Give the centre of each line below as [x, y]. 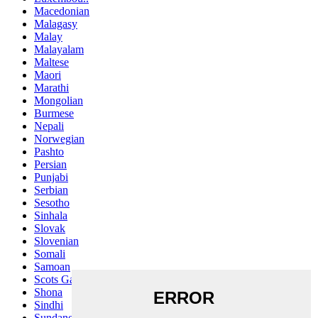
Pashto [49, 151]
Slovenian [56, 241]
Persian [50, 164]
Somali [50, 253]
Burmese [54, 113]
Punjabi [51, 177]
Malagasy [56, 23]
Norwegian [59, 138]
